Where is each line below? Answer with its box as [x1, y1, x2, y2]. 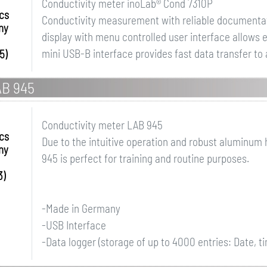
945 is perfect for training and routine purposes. [41, 151, 249, 165]
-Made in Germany [41, 201, 120, 215]
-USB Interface [41, 218, 106, 232]
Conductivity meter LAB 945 [41, 118, 163, 132]
